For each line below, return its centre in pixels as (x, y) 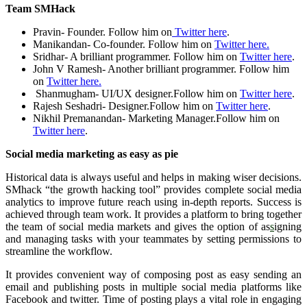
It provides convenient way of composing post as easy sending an (153, 274)
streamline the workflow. (59, 251)
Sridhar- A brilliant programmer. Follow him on (136, 56)
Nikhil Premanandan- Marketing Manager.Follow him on (156, 118)
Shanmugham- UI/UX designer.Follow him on (136, 93)
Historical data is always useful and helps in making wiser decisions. (153, 177)
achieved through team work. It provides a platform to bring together (153, 214)
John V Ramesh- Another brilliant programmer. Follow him (161, 69)
